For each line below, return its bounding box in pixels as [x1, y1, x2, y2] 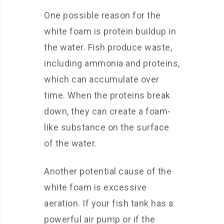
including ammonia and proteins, [44, 58, 180, 68]
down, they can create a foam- [44, 106, 171, 116]
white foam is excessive [44, 182, 147, 192]
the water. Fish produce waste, [44, 42, 172, 52]
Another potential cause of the [44, 166, 171, 176]
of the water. [44, 138, 97, 148]
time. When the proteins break [44, 90, 170, 100]
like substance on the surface [44, 122, 169, 132]
